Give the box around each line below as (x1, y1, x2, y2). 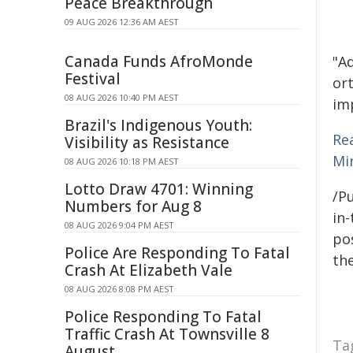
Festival (65, 69, 121, 89)
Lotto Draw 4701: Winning (65, 179, 253, 199)
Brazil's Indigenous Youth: (65, 115, 252, 136)
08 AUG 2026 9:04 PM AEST (65, 219, 174, 231)
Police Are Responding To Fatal (65, 243, 290, 263)
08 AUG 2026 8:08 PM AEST (65, 283, 174, 295)
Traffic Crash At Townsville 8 (65, 324, 269, 344)
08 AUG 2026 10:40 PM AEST (65, 91, 179, 103)
